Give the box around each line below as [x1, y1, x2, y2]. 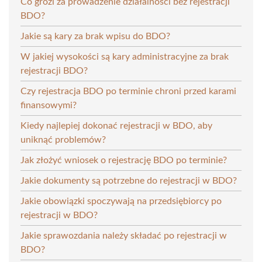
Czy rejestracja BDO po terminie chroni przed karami [20, 86, 236, 96]
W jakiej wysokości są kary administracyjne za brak [20, 51, 229, 61]
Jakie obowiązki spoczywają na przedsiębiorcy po [20, 196, 222, 206]
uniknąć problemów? [20, 135, 106, 144]
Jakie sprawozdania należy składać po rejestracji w [20, 230, 227, 240]
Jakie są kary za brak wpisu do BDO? [20, 31, 170, 41]
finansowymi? [20, 100, 77, 110]
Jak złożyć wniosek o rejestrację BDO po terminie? [20, 155, 227, 165]
